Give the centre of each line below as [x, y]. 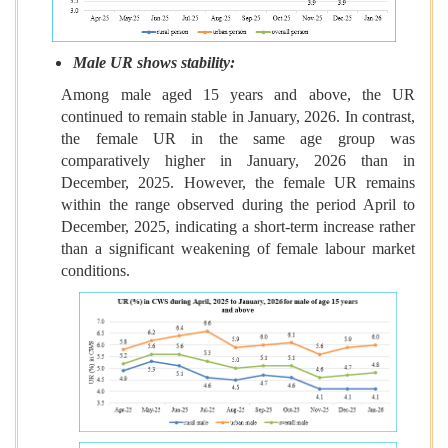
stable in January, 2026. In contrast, [303, 116]
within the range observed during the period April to [238, 204]
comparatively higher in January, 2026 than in [238, 160]
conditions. [96, 270]
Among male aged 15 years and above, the [221, 94]
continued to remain [124, 116]
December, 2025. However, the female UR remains [238, 182]
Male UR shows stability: [154, 62]
